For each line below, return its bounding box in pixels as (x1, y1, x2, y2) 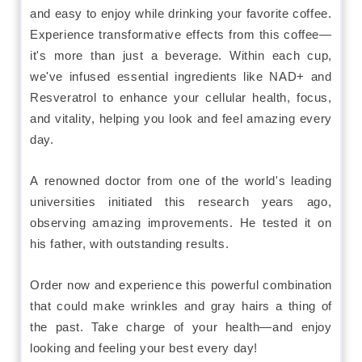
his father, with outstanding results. (30, 236, 229, 250)
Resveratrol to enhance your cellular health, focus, (30, 90, 332, 104)
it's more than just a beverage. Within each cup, (30, 48, 332, 62)
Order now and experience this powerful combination (30, 277, 332, 292)
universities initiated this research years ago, (30, 194, 332, 208)
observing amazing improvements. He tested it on (30, 215, 332, 229)
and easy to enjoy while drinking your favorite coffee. (30, 6, 332, 20)
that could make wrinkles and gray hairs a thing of (30, 298, 332, 313)
